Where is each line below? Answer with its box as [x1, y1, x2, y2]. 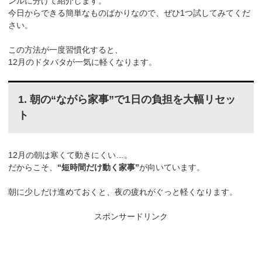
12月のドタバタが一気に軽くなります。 [8, 57, 157, 67]
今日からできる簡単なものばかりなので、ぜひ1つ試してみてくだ [8, 8, 251, 18]
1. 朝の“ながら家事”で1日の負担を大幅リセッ [18, 94, 236, 106]
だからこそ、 [8, 162, 58, 172]
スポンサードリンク [94, 211, 168, 221]
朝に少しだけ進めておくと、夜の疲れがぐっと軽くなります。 [8, 187, 238, 196]
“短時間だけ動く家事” [57, 162, 140, 172]
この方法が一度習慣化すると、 [8, 45, 123, 55]
